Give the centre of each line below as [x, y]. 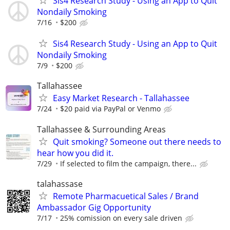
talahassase [60, 184]
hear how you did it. [75, 153]
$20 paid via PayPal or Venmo [110, 109]
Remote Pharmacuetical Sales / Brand [126, 196]
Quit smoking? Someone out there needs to [137, 141]
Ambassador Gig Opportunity [94, 207]
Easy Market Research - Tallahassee [121, 98]
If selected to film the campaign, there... [128, 163]
